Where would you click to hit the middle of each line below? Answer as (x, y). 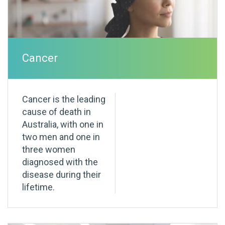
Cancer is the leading (64, 99)
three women (49, 150)
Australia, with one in (63, 125)
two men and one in (61, 137)
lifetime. (38, 187)
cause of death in (57, 112)
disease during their (62, 175)
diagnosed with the (60, 162)
